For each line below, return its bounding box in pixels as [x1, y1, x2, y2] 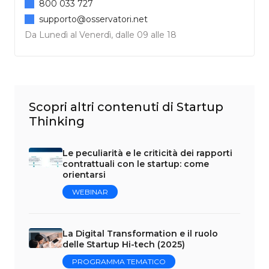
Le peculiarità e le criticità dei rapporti [62, 147, 232, 159]
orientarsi [62, 169, 106, 180]
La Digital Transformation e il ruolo [62, 228, 218, 239]
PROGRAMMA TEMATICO [72, 256, 166, 266]
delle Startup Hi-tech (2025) [62, 238, 185, 250]
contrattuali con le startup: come [62, 158, 209, 169]
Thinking [29, 113, 85, 128]
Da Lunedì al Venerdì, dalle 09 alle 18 [25, 29, 177, 40]
